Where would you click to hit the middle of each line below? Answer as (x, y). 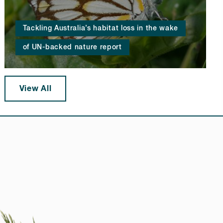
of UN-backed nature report (72, 48)
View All (35, 89)
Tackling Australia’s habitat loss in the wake (101, 29)
